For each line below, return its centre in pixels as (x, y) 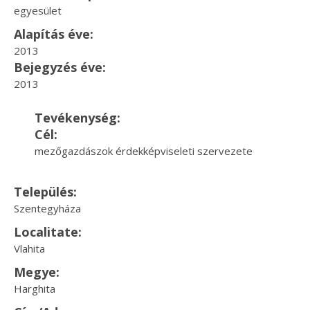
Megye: (37, 272)
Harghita (35, 289)
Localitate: (48, 232)
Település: (45, 192)
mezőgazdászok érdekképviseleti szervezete (144, 151)
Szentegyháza (47, 208)
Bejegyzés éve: (60, 67)
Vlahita (29, 248)
